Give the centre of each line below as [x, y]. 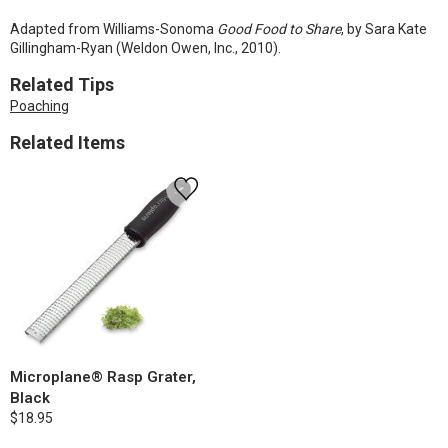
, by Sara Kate [384, 29]
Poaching [39, 106]
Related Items [67, 142]
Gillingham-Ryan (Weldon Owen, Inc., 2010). [145, 48]
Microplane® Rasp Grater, [103, 377]
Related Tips [62, 84]
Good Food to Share [279, 29]
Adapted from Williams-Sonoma [113, 29]
